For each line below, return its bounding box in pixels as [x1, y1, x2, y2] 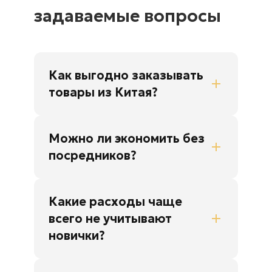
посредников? [49, 148, 137, 164]
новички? [49, 228, 105, 244]
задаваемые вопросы [34, 5, 221, 27]
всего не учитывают [49, 211, 172, 227]
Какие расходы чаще [49, 194, 182, 210]
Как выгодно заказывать [49, 67, 203, 84]
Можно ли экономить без [49, 131, 205, 147]
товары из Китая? [49, 84, 158, 101]
